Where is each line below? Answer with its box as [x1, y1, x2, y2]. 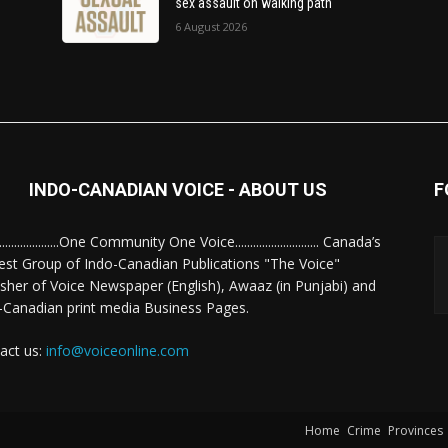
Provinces [388, 422, 443, 440]
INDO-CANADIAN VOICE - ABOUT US [28, 179, 327, 201]
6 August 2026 [175, 19, 248, 35]
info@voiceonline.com [46, 341, 189, 361]
